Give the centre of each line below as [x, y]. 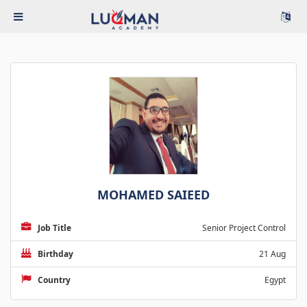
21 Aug [272, 254]
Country [54, 280]
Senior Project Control [244, 228]
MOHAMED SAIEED [153, 194]
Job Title [54, 228]
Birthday [56, 254]
